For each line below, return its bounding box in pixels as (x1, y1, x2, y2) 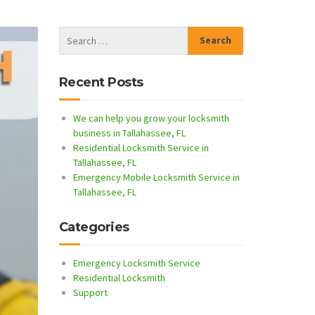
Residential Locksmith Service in (72, 141, 209, 154)
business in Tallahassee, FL (72, 126, 186, 139)
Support (72, 285, 108, 299)
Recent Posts (58, 74, 143, 90)
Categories (58, 219, 129, 235)
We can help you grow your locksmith (72, 111, 229, 124)
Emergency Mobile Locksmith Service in (72, 170, 240, 184)
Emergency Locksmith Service (72, 256, 200, 269)
